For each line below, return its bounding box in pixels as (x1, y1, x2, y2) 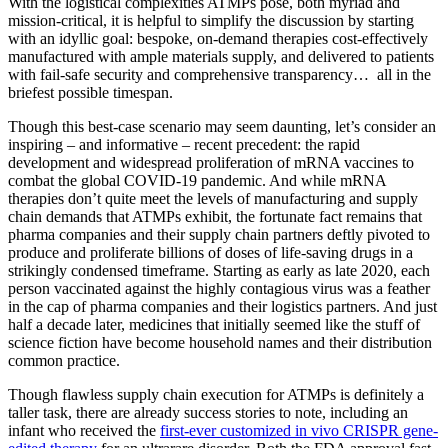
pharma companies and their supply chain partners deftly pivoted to (8, 226, 430, 244)
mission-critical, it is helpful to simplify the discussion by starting (8, 12, 414, 30)
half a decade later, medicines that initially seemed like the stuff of (8, 316, 420, 334)
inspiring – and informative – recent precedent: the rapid (8, 136, 360, 154)
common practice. (8, 352, 120, 370)
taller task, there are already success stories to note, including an (8, 404, 408, 422)
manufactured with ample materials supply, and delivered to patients (8, 48, 434, 66)
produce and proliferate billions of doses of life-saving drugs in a (8, 244, 413, 262)
